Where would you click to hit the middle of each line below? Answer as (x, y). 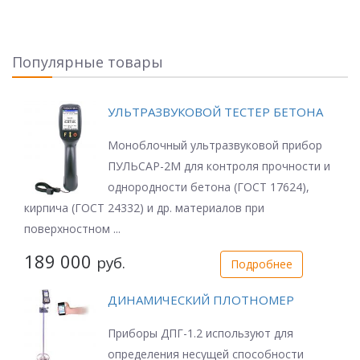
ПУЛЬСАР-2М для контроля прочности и (219, 166)
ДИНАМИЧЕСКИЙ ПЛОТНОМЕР (201, 300)
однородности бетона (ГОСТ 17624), (209, 187)
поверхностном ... (72, 229)
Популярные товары (88, 62)
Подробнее (261, 264)
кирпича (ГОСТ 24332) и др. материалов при (144, 208)
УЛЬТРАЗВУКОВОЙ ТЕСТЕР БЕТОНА (215, 112)
